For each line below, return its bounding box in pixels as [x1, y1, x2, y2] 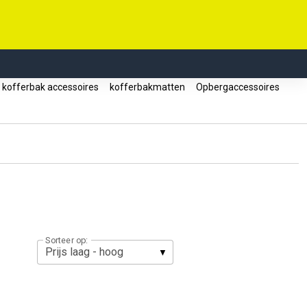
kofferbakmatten [106, 82, 189, 93]
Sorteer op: [45, 234, 88, 245]
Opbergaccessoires [192, 82, 284, 93]
